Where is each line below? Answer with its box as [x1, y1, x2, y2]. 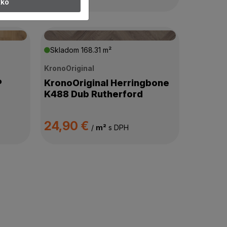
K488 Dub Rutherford [44, 89, 143, 100]
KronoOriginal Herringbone [44, 78, 169, 89]
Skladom [50, 46, 81, 55]
